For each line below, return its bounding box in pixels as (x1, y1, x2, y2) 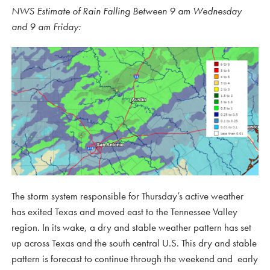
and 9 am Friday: (11, 20, 81, 33)
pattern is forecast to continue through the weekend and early (11, 251, 258, 265)
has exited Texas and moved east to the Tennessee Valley (11, 204, 237, 218)
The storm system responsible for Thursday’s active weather (11, 189, 243, 202)
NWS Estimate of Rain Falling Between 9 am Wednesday (11, 4, 242, 17)
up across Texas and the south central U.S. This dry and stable (11, 236, 257, 250)
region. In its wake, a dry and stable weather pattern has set (11, 220, 251, 234)
